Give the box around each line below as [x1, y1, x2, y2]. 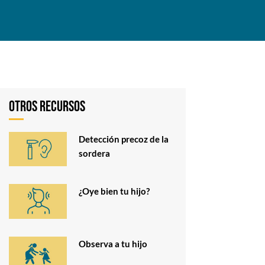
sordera [78, 148, 110, 159]
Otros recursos [8, 98, 85, 117]
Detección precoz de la [78, 134, 169, 145]
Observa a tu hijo [78, 238, 147, 249]
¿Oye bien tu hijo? [78, 186, 150, 197]
